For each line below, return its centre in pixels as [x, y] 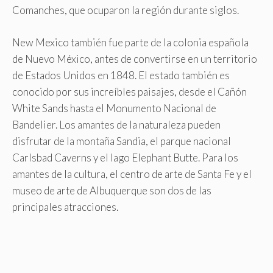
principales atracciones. [65, 207]
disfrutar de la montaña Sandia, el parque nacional [122, 141]
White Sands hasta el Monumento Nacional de [114, 108]
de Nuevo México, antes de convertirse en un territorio [135, 58]
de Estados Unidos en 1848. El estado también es [121, 75]
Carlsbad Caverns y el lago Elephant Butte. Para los [125, 157]
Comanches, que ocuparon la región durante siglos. [126, 10]
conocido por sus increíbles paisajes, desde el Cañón [129, 91]
